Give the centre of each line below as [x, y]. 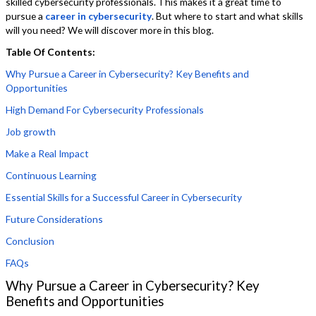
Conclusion [30, 241]
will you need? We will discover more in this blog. [110, 30]
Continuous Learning [51, 176]
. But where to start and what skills [228, 16]
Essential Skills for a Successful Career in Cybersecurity [124, 197]
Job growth [31, 132]
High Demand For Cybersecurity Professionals [105, 110]
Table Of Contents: [51, 52]
